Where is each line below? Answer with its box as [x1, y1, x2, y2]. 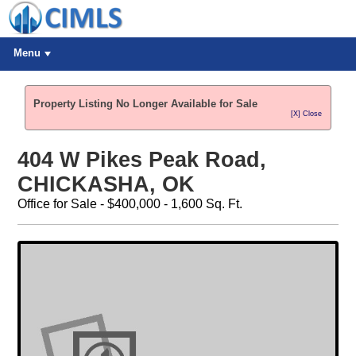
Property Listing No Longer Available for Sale [33, 98, 258, 110]
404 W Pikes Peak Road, [17, 148, 266, 172]
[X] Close [291, 110, 323, 118]
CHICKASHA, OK [17, 172, 195, 197]
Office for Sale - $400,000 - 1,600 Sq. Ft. [17, 197, 242, 211]
